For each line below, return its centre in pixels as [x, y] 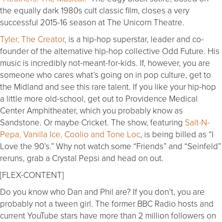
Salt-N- [197, 122]
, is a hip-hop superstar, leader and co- [134, 39]
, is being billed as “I [177, 134]
